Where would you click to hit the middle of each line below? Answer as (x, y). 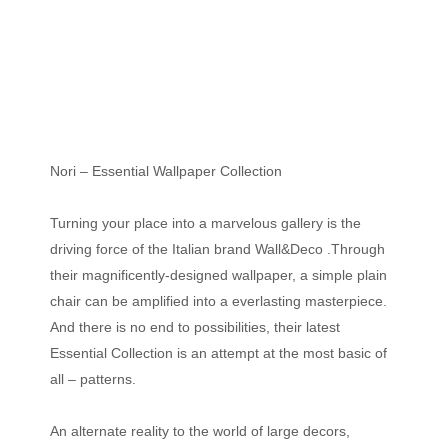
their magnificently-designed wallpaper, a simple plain (218, 274)
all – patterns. (93, 378)
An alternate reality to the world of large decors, (200, 430)
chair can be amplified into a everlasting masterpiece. (218, 300)
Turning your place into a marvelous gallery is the (205, 222)
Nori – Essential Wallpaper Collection (166, 170)
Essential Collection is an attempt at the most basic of (218, 352)
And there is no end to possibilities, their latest (195, 326)
